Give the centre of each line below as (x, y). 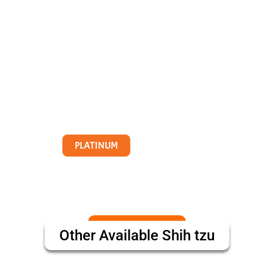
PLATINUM (96, 146)
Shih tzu (188, 235)
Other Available (111, 235)
